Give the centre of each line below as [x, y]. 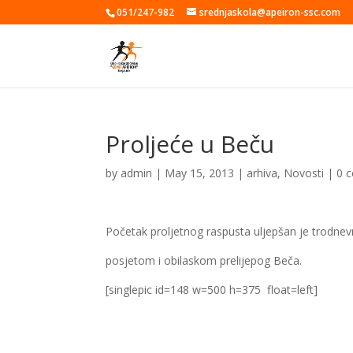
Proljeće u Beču [190, 144]
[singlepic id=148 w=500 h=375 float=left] [212, 290]
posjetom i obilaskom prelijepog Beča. [204, 260]
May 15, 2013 [200, 173]
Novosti [304, 173]
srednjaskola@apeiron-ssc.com [270, 12]
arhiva [262, 173]
